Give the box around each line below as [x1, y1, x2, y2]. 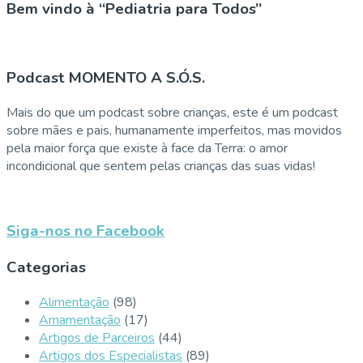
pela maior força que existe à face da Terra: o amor [6, 139, 288, 157]
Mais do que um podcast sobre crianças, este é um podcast [6, 103, 338, 122]
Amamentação [39, 310, 121, 329]
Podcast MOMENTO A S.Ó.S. [6, 66, 205, 88]
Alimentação [39, 293, 109, 311]
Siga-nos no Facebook [6, 220, 164, 242]
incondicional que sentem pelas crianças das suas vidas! [6, 156, 315, 175]
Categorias [6, 257, 86, 279]
